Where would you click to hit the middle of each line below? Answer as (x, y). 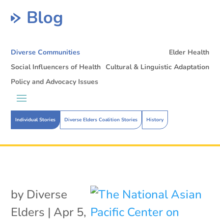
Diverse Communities (46, 52)
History (155, 120)
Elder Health (189, 52)
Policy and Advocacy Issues (55, 82)
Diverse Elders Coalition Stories (101, 120)
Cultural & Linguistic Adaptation (157, 67)
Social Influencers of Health (56, 67)
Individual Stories (36, 120)
